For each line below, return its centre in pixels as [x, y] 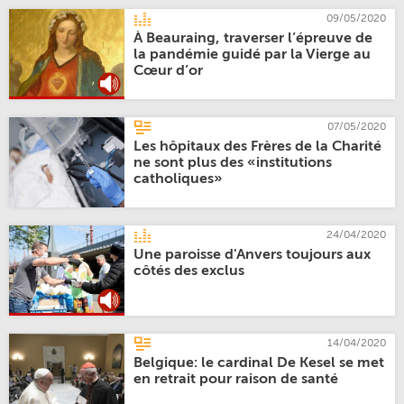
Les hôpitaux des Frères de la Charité [258, 147]
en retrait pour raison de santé [236, 380]
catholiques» [179, 179]
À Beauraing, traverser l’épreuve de [253, 39]
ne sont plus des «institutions [233, 163]
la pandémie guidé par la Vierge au [252, 55]
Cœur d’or [169, 71]
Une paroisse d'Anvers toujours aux [252, 255]
